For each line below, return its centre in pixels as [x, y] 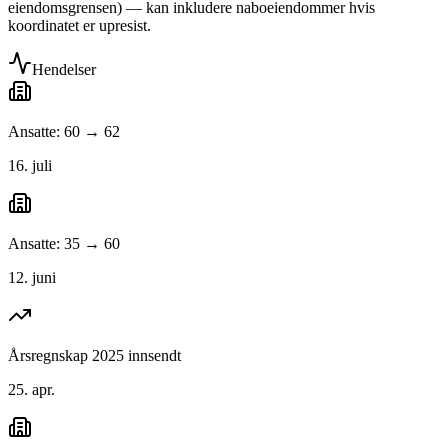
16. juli [30, 166]
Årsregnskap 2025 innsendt [94, 356]
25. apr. [31, 390]
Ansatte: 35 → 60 [64, 244]
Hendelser [64, 70]
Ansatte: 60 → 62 [64, 132]
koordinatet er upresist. [79, 26]
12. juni [32, 278]
